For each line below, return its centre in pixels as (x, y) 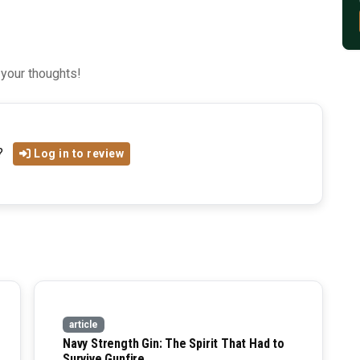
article (83, 325)
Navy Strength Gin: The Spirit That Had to (174, 344)
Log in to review (79, 153)
